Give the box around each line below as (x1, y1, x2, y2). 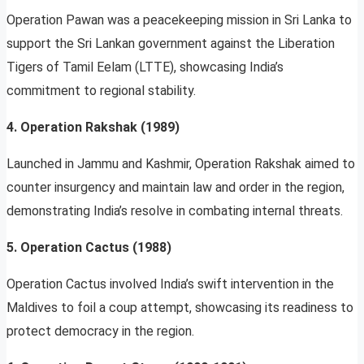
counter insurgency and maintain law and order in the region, (6, 180, 344, 196)
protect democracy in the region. (6, 323, 194, 340)
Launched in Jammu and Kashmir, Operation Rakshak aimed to (6, 156, 355, 172)
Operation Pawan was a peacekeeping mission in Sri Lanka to (6, 12, 352, 28)
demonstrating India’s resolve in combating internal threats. (6, 203, 343, 219)
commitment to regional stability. (6, 83, 196, 99)
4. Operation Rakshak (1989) (6, 119, 180, 136)
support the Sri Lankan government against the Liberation (6, 36, 335, 52)
